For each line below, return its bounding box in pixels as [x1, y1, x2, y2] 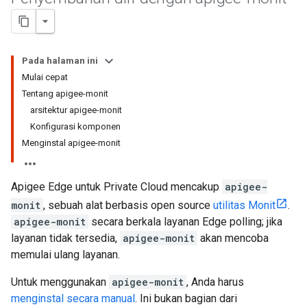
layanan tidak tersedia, [11, 232, 120, 245]
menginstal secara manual [11, 292, 135, 305]
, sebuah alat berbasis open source [43, 199, 213, 212]
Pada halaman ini [22, 56, 98, 66]
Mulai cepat [22, 72, 68, 82]
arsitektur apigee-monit [30, 105, 122, 115]
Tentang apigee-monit [22, 88, 108, 99]
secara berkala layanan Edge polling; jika [88, 215, 282, 228]
